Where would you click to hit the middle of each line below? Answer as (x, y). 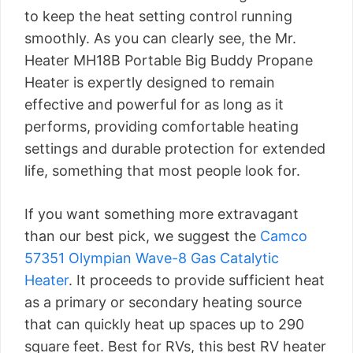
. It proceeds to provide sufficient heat (197, 280)
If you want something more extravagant (162, 214)
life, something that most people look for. (162, 171)
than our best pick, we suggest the (142, 236)
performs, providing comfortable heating (162, 126)
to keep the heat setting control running (158, 16)
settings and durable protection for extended (175, 149)
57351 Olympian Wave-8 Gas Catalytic (152, 258)
